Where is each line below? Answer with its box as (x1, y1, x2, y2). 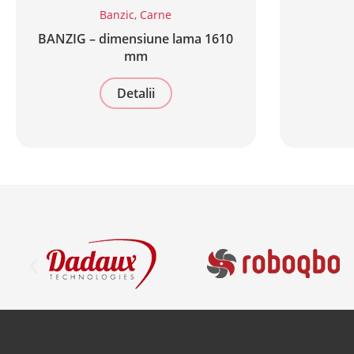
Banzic (100, 7, 135, 23)
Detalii (116, 85, 155, 103)
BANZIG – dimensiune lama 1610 (38, 30, 234, 48)
